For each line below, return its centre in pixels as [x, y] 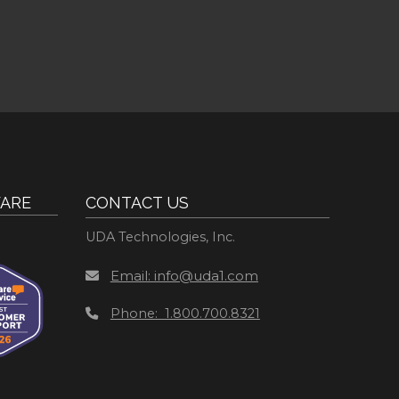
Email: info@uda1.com [184, 275]
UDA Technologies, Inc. [160, 236]
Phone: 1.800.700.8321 [185, 313]
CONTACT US [137, 202]
